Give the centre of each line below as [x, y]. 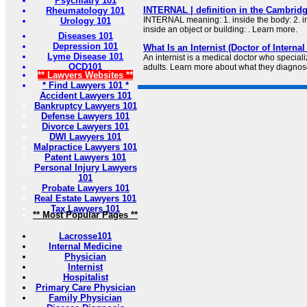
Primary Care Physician [85, 287]
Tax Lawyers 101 [85, 209]
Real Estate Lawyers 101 [85, 198]
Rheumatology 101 [85, 11]
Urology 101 [85, 21]
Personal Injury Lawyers [85, 168]
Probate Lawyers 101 [85, 188]
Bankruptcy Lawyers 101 [85, 106]
